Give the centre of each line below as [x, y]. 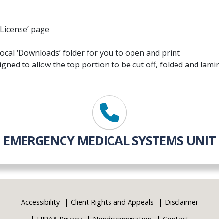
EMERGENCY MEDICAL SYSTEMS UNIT [109, 141]
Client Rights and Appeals [112, 202]
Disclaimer [181, 202]
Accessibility [40, 202]
